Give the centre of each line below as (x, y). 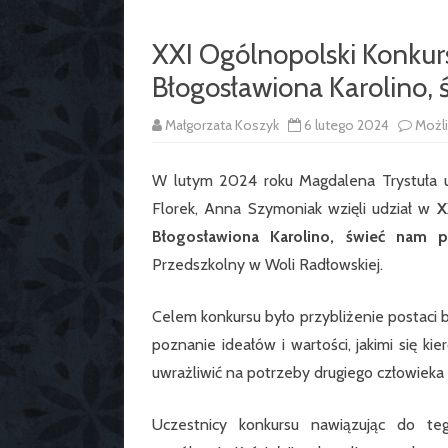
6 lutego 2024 (346, 125)
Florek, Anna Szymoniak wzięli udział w (294, 209)
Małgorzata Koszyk (222, 125)
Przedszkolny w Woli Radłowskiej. (267, 265)
